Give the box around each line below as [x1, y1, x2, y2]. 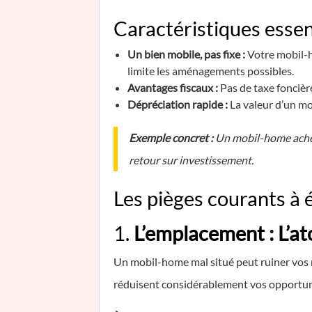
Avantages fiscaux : [127, 81, 218, 94]
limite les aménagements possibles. [127, 64, 294, 77]
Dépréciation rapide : [127, 97, 228, 111]
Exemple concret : [129, 131, 213, 144]
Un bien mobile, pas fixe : [127, 47, 245, 61]
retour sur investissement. [129, 153, 253, 166]
